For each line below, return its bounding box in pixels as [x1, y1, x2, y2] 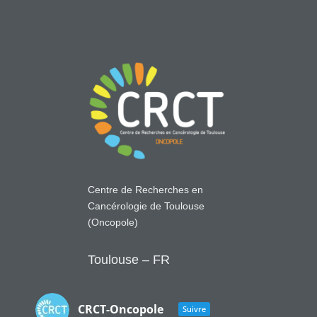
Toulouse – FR [87, 253, 170, 267]
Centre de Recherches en [87, 184, 203, 196]
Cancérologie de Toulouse [87, 200, 204, 212]
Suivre [182, 304, 206, 315]
